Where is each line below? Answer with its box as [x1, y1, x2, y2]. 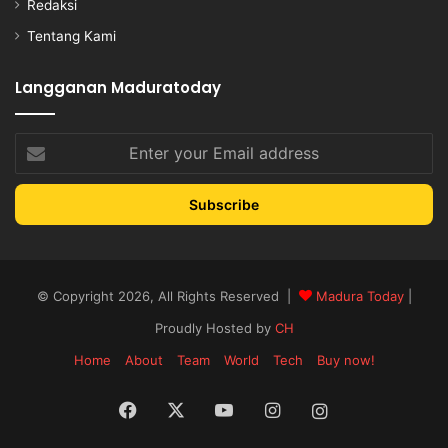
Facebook [137, 398, 221, 420]
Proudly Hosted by [154, 319, 275, 336]
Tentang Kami [27, 27, 116, 44]
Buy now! [316, 351, 375, 368]
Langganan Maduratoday [15, 76, 221, 98]
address [15, 197, 65, 214]
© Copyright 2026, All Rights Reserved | [36, 287, 299, 304]
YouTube [233, 398, 306, 420]
